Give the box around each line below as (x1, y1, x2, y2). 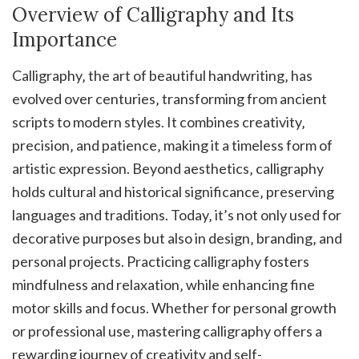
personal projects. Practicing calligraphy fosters (12, 252, 309, 271)
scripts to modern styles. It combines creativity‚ (12, 113, 305, 131)
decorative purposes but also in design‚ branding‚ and (12, 229, 342, 248)
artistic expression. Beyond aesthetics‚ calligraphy (12, 159, 324, 178)
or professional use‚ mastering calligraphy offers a (12, 322, 322, 341)
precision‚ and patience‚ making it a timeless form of (12, 136, 333, 155)
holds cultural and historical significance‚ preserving (12, 183, 334, 201)
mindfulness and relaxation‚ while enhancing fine (12, 276, 315, 294)
